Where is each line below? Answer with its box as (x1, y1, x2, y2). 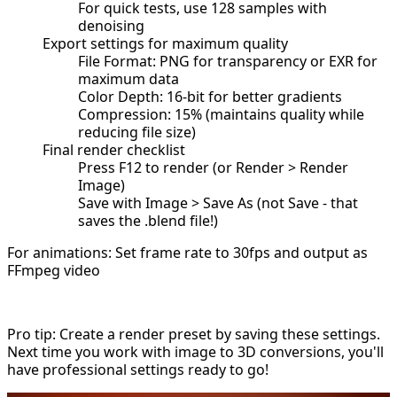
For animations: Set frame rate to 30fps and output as (7, 242, 368, 262)
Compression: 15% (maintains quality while (78, 104, 364, 124)
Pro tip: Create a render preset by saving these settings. (7, 323, 380, 344)
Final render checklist (43, 139, 185, 160)
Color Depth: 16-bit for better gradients (78, 86, 342, 106)
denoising (78, 15, 144, 35)
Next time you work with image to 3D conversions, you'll (7, 341, 384, 362)
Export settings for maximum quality (43, 33, 288, 53)
